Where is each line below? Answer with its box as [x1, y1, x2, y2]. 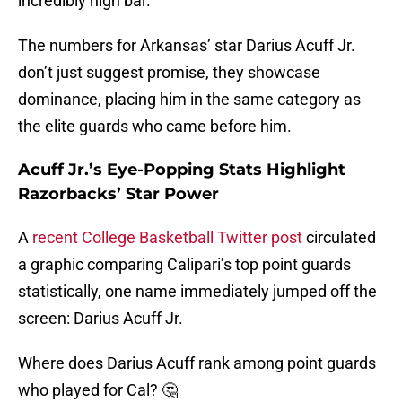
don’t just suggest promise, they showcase [18, 63, 320, 83]
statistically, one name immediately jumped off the [18, 282, 377, 301]
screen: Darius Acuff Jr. [18, 309, 183, 328]
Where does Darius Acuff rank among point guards [18, 354, 376, 373]
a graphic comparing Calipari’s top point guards [18, 255, 351, 275]
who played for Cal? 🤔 [18, 380, 178, 400]
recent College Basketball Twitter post [32, 228, 302, 248]
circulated [302, 228, 376, 248]
